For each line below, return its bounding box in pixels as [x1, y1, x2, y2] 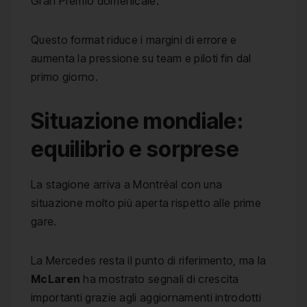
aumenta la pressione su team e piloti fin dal [31, 51, 251, 66]
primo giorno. [31, 70, 98, 84]
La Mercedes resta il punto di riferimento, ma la [31, 254, 267, 268]
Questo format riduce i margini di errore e [31, 33, 237, 47]
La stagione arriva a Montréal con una [31, 177, 223, 192]
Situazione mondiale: [31, 108, 243, 135]
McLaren [31, 272, 81, 286]
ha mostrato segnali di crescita [80, 272, 239, 286]
